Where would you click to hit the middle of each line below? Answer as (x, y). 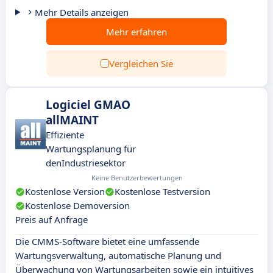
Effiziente (65, 135)
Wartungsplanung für (91, 149)
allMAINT (72, 120)
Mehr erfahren (136, 32)
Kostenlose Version (65, 191)
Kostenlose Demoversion (77, 205)
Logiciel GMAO (88, 105)
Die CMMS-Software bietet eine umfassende (107, 241)
